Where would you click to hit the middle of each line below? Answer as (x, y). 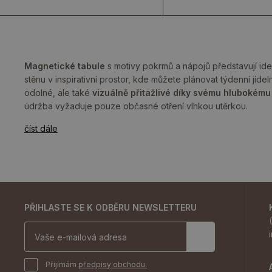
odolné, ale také (58, 93)
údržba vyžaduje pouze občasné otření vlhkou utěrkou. (136, 106)
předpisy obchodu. (113, 264)
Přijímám (62, 264)
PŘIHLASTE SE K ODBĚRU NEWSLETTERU (110, 207)
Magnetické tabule (65, 66)
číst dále (41, 128)
